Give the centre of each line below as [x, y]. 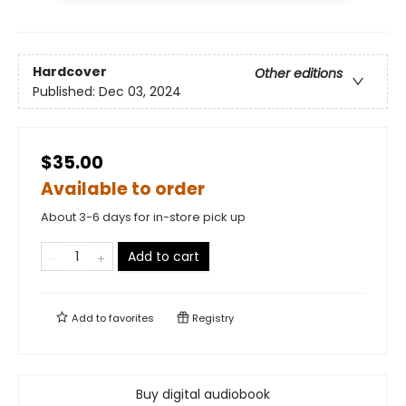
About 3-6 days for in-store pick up [143, 217]
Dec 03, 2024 [140, 91]
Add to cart [164, 257]
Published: [66, 91]
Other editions [299, 73]
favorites [131, 319]
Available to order [123, 189]
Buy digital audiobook [203, 395]
